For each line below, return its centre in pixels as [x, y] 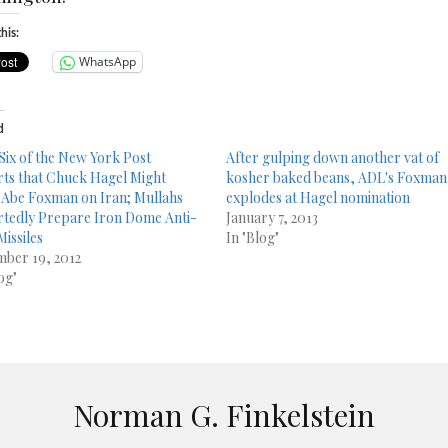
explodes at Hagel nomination [318, 197]
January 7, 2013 [272, 217]
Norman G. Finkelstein [224, 414]
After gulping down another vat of [333, 157]
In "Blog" [253, 237]
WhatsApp [107, 62]
